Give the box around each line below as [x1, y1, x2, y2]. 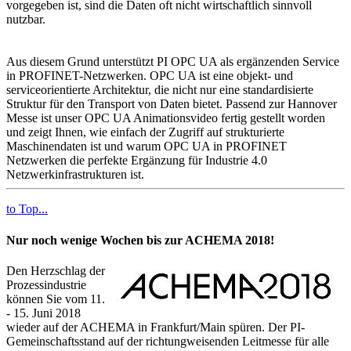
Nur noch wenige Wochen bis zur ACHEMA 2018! [6, 233, 274, 247]
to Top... [6, 202, 48, 216]
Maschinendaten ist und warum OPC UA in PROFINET [6, 139, 287, 154]
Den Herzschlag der [6, 263, 105, 277]
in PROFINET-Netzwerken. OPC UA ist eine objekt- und [6, 69, 293, 83]
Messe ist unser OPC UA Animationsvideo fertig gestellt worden [6, 111, 325, 125]
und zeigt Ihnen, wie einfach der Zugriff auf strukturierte [6, 125, 284, 139]
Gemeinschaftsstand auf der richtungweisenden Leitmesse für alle [6, 334, 329, 348]
